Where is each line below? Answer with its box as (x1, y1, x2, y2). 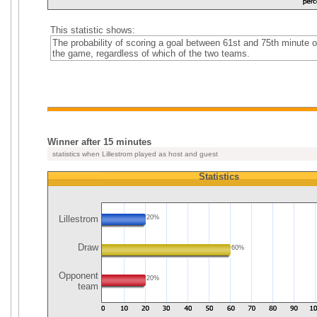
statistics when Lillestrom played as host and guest (50, 150, 218, 158)
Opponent (56, 270, 98, 281)
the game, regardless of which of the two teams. (52, 48, 250, 59)
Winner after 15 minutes (47, 137, 151, 147)
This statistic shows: (50, 25, 135, 35)
